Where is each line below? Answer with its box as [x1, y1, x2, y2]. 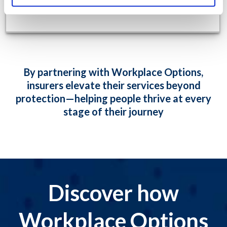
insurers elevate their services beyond [26, 79, 201, 92]
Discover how [48, 180, 179, 206]
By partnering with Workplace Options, [24, 66, 203, 79]
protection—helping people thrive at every [16, 92, 211, 105]
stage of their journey [63, 105, 164, 118]
